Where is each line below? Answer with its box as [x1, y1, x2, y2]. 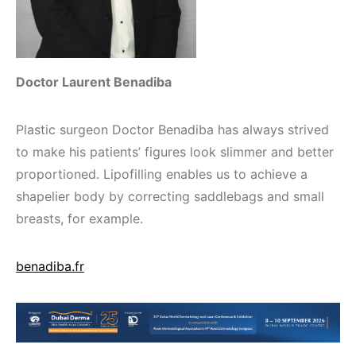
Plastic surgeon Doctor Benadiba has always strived [16, 122, 329, 137]
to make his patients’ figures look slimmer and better [16, 144, 334, 160]
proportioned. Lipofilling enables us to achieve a [16, 166, 308, 182]
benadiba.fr [16, 258, 84, 274]
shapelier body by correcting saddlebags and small [16, 188, 324, 204]
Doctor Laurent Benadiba [16, 74, 172, 90]
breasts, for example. [16, 211, 143, 226]
